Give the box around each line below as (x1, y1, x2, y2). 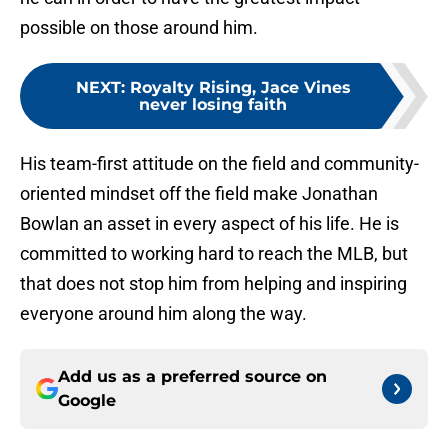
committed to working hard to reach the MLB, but (20, 243, 408, 265)
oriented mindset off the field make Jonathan (20, 183, 378, 205)
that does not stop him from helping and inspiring (20, 273, 407, 295)
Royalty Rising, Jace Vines (129, 78, 351, 98)
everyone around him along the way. (20, 303, 307, 325)
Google (58, 391, 116, 411)
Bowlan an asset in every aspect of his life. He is (20, 213, 399, 235)
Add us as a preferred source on (58, 367, 327, 387)
